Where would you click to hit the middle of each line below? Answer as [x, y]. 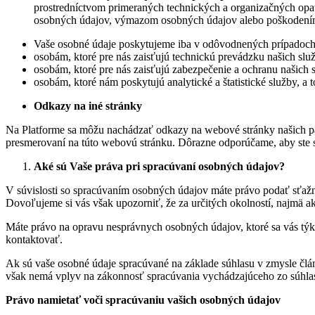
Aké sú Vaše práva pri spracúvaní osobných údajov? [159, 166]
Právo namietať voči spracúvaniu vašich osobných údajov [143, 300]
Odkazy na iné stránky [88, 105]
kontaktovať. [34, 239]
